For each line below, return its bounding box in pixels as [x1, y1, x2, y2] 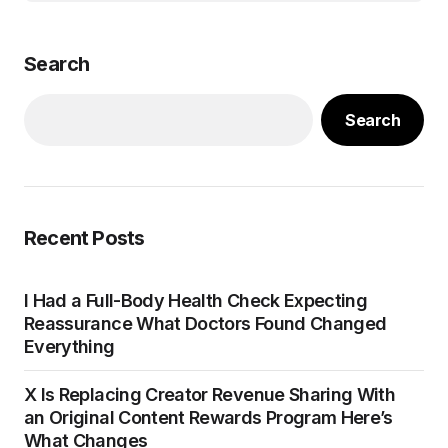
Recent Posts [24, 226, 145, 250]
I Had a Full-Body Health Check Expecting [24, 290, 368, 311]
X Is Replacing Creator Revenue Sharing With [24, 384, 396, 405]
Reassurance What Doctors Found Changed [24, 313, 387, 334]
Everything [24, 336, 115, 357]
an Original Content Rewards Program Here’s [24, 407, 393, 428]
